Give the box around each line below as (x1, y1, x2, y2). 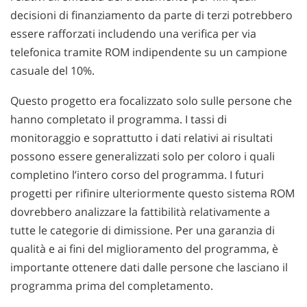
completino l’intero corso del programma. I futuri (10, 167, 264, 183)
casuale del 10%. (10, 62, 95, 78)
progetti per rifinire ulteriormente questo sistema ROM (10, 186, 295, 201)
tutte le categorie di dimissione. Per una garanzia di (10, 223, 275, 238)
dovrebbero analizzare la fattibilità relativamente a (10, 204, 270, 220)
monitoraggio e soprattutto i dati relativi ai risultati (10, 130, 273, 146)
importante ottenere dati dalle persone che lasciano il (10, 260, 288, 275)
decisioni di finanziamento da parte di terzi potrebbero (10, 7, 293, 23)
